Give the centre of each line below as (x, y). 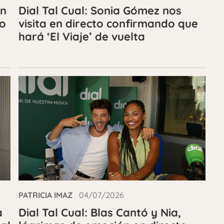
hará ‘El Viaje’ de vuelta (82, 36)
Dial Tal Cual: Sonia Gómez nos (100, 10)
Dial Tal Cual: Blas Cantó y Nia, (100, 212)
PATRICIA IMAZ (46, 195)
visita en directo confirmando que (108, 23)
